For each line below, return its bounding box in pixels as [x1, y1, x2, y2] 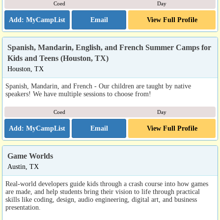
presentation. [5, 203, 41, 211]
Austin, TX [7, 163, 39, 170]
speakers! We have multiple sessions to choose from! [5, 90, 151, 98]
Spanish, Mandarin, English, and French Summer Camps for [7, 43, 211, 52]
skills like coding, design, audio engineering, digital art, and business [5, 195, 197, 203]
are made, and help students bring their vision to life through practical [5, 188, 200, 195]
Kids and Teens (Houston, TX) [7, 54, 109, 62]
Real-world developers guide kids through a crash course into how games [5, 180, 208, 188]
